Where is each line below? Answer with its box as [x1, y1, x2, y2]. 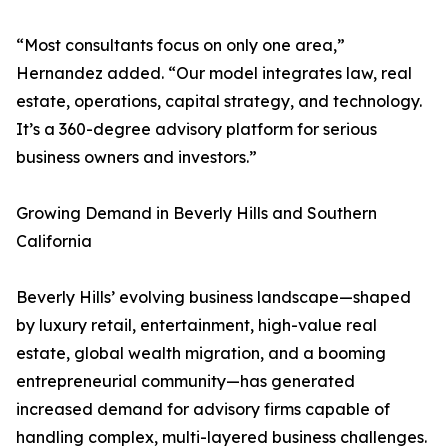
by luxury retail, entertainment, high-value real [16, 315, 377, 336]
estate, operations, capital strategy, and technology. [16, 91, 422, 112]
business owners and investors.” [16, 147, 257, 168]
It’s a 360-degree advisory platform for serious [16, 119, 377, 140]
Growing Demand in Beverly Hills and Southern [16, 203, 377, 224]
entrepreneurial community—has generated [16, 371, 355, 392]
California [16, 231, 92, 252]
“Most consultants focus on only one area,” [16, 35, 345, 56]
